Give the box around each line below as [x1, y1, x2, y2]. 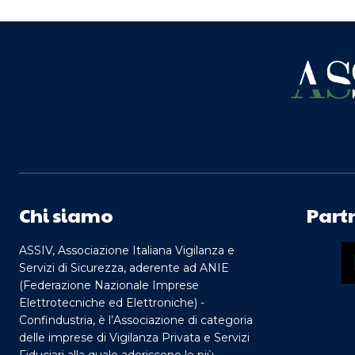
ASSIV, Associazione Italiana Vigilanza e [19, 243, 235, 258]
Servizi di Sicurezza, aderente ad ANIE [19, 261, 229, 276]
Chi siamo [19, 201, 113, 229]
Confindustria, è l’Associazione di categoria [19, 313, 253, 328]
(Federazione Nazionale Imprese [19, 278, 199, 293]
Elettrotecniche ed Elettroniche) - [19, 296, 204, 311]
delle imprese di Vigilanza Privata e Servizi [19, 330, 250, 345]
